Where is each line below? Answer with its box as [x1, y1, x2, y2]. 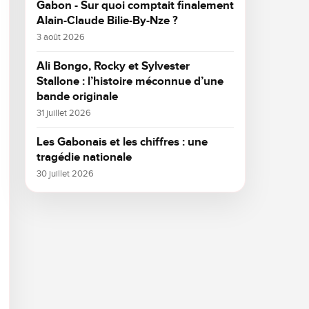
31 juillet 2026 [37, 108, 91, 119]
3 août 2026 [37, 32, 85, 43]
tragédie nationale [37, 150, 132, 164]
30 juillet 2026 [37, 168, 94, 179]
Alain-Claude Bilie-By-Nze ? [37, 14, 178, 28]
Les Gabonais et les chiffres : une [37, 135, 208, 149]
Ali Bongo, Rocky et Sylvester [37, 59, 190, 73]
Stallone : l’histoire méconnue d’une [37, 74, 223, 88]
